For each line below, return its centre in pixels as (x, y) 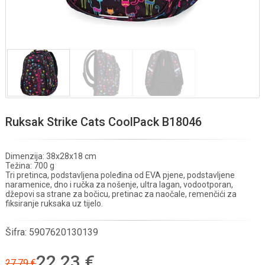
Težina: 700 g (30, 166)
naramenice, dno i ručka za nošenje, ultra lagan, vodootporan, (119, 185)
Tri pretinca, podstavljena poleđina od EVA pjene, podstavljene (120, 175)
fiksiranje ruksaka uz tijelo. (54, 203)
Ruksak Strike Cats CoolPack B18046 (104, 122)
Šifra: (17, 232)
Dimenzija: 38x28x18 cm (51, 156)
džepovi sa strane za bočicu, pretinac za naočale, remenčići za (121, 194)
